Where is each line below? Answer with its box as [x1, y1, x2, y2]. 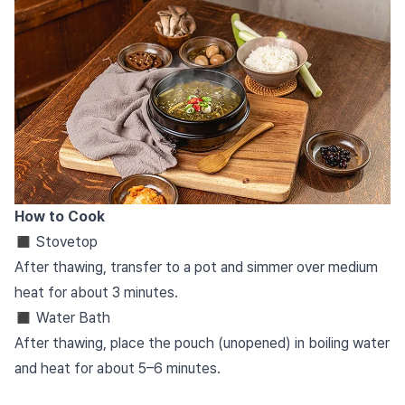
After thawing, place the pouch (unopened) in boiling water [14, 334, 390, 352]
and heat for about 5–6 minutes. [14, 359, 221, 377]
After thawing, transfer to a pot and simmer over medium [14, 258, 378, 276]
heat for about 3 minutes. [14, 283, 178, 301]
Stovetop [36, 232, 98, 250]
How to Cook [14, 207, 105, 225]
